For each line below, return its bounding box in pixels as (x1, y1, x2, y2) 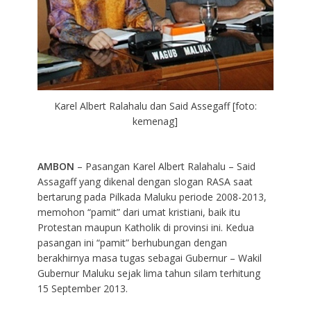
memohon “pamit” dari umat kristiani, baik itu (37, 205, 240, 219)
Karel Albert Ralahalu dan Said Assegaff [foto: (53, 99, 257, 112)
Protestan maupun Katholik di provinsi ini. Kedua (37, 220, 254, 234)
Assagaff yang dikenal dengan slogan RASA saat (37, 174, 253, 188)
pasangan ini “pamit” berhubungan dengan (37, 235, 227, 249)
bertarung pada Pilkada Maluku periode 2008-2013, (37, 190, 267, 203)
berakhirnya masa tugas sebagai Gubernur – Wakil (37, 251, 262, 264)
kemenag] (133, 114, 178, 128)
